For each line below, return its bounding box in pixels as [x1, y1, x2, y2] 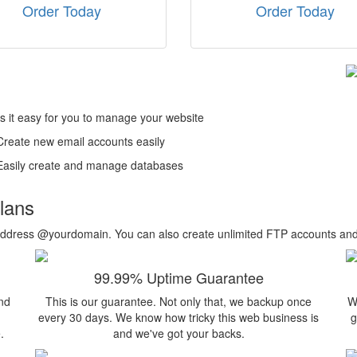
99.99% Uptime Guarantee [93, 267, 264, 288]
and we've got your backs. [112, 325, 245, 341]
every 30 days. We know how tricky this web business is [38, 309, 319, 325]
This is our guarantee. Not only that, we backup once [45, 293, 312, 309]
